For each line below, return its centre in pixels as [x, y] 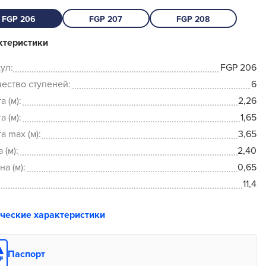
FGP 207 [106, 20]
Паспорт [26, 254]
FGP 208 [193, 20]
